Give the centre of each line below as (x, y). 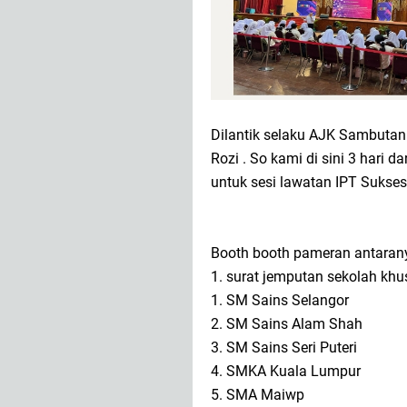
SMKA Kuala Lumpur (295, 371)
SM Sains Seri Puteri (292, 347)
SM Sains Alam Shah (296, 323)
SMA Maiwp (267, 394)
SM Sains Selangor (289, 300)
